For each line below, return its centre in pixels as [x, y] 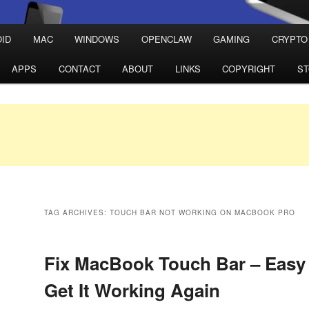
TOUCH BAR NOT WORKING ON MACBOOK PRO [202, 213]
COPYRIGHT [249, 69]
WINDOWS [97, 39]
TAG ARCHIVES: [77, 213]
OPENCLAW [166, 39]
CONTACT [79, 69]
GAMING [232, 39]
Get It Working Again [132, 290]
